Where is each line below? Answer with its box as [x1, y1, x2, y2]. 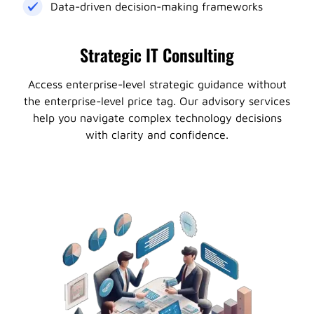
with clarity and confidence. [86, 128, 228, 141]
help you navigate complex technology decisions [32, 111, 282, 124]
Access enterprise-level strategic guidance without [27, 78, 287, 90]
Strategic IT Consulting [80, 42, 234, 67]
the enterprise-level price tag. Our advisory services [24, 95, 290, 107]
